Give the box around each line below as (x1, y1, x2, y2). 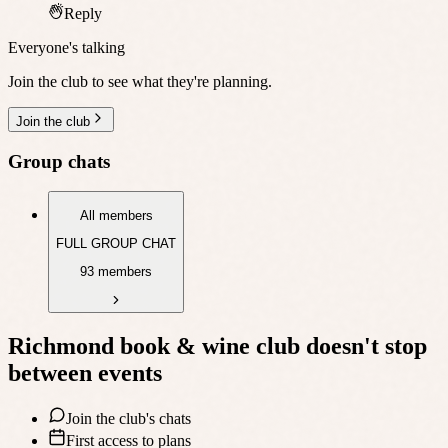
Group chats (8, 150, 110, 172)
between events (8, 359, 162, 386)
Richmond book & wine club (8, 332, 300, 359)
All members (79, 207, 153, 223)
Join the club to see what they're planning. (8, 72, 272, 90)
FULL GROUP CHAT (56, 235, 176, 251)
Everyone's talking (8, 38, 125, 56)
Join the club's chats (66, 410, 191, 428)
